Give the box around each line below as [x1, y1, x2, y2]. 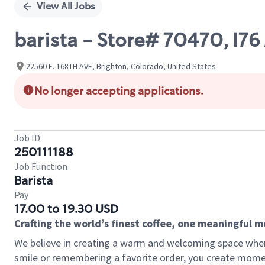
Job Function [14, 160, 67, 172]
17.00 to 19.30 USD [14, 201, 118, 216]
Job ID [14, 132, 40, 144]
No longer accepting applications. [34, 84, 203, 98]
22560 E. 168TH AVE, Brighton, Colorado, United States [26, 60, 216, 72]
